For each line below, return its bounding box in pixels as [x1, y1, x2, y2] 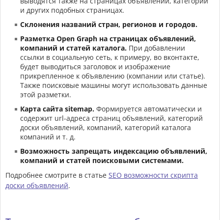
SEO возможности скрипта [109, 170, 198, 180]
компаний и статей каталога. [20, 43, 127, 53]
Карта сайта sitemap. [20, 104, 94, 114]
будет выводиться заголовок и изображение [20, 62, 170, 72]
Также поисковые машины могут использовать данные [20, 81, 207, 90]
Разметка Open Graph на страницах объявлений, [20, 34, 196, 44]
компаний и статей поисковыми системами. [20, 156, 184, 165]
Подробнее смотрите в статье [5, 170, 109, 180]
